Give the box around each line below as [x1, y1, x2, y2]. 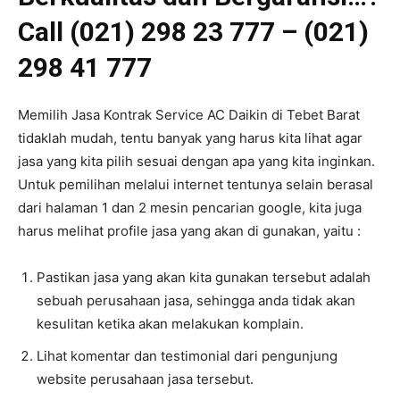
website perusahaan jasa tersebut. [37, 371, 254, 388]
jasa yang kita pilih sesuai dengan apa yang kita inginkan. [18, 153, 375, 171]
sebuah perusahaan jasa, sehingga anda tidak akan [37, 292, 355, 310]
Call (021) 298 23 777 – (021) [18, 16, 369, 48]
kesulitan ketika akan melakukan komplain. [37, 315, 304, 333]
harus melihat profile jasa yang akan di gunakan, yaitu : [18, 222, 361, 240]
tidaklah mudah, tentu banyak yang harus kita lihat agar [18, 129, 362, 147]
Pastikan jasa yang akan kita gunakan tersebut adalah [37, 269, 371, 287]
